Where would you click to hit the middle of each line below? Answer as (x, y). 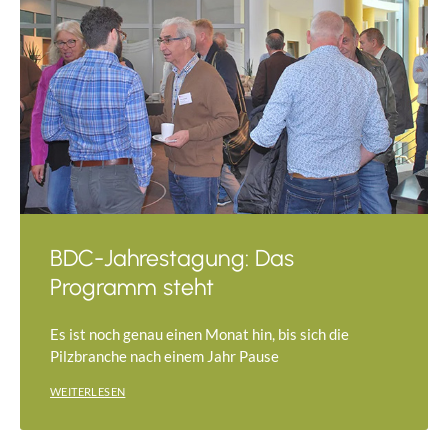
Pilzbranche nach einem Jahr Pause (164, 356)
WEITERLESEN (88, 392)
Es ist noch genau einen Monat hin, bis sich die (199, 334)
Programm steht (132, 287)
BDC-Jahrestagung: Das (172, 258)
